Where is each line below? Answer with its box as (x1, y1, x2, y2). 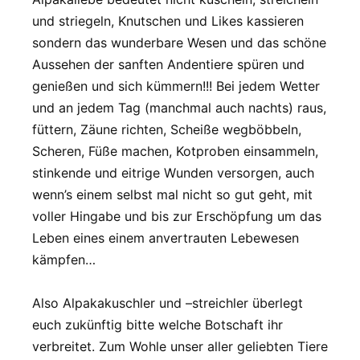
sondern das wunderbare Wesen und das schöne (32, 34, 326, 51)
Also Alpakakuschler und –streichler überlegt (32, 294, 303, 311)
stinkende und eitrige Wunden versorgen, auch (32, 164, 314, 181)
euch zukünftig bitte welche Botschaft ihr (32, 316, 283, 333)
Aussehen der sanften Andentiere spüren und (32, 55, 305, 72)
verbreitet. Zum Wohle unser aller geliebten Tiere (32, 337, 328, 354)
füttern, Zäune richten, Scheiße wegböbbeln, (32, 121, 301, 137)
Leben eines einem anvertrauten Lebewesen (32, 229, 299, 246)
